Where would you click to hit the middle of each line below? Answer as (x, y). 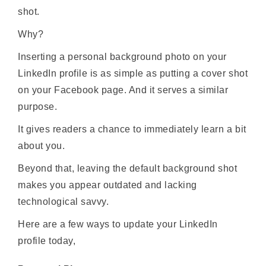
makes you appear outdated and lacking (107, 185)
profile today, (47, 240)
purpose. (38, 106)
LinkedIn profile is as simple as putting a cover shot (133, 73)
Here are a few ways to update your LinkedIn (118, 224)
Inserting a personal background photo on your (122, 56)
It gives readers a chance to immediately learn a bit (132, 129)
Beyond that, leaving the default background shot (128, 168)
